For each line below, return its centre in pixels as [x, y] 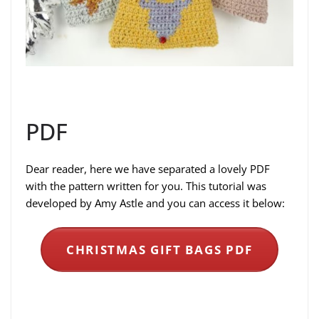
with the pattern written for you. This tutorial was [146, 185]
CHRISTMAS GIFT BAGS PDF [159, 249]
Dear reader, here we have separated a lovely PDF [148, 168]
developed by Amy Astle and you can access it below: [155, 203]
